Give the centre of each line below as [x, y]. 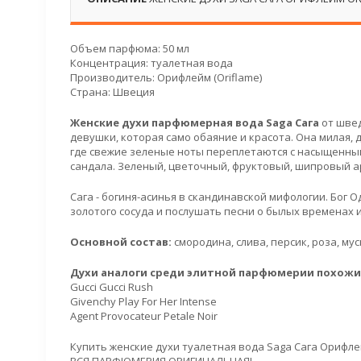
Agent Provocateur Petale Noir [144, 316]
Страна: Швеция [112, 92]
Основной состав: [121, 242]
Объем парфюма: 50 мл [130, 48]
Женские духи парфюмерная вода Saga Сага [195, 122]
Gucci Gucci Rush [112, 287]
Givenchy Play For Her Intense [143, 301]
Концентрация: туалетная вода [151, 63]
